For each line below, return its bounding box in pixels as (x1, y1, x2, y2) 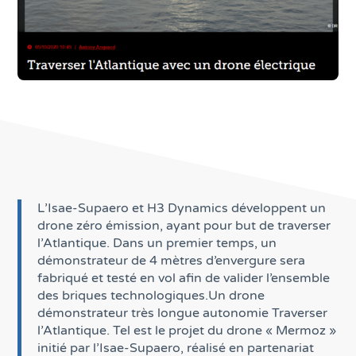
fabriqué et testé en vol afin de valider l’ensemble (37, 270, 331, 287)
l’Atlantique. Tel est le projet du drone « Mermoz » (37, 323, 337, 339)
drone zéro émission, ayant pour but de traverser (37, 218, 331, 234)
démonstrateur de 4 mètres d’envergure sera (37, 253, 306, 269)
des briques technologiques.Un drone (37, 288, 265, 304)
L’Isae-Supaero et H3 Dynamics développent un (37, 200, 327, 217)
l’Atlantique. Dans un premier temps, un (37, 235, 277, 252)
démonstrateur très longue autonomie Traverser (37, 305, 328, 322)
